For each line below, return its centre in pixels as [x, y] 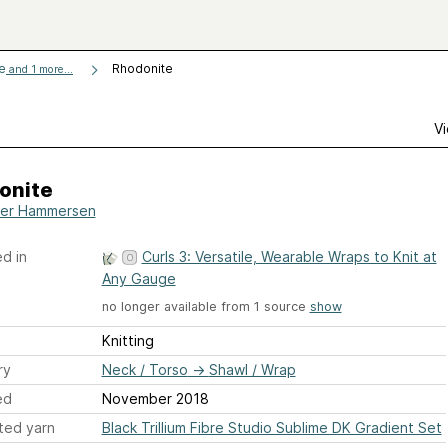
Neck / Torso [144, 370]
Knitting [127, 341]
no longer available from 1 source [205, 306]
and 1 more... [39, 69]
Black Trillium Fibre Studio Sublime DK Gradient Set [271, 428]
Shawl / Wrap [252, 370]
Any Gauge [138, 278]
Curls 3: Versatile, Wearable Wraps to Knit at [289, 256]
